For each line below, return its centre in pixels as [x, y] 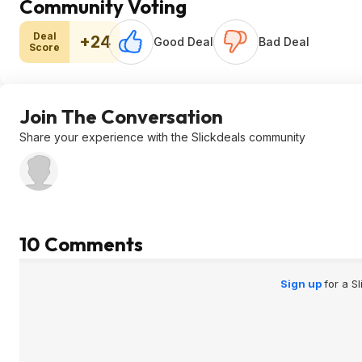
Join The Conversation [121, 116]
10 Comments [81, 244]
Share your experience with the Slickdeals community [162, 137]
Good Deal [183, 42]
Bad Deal [284, 42]
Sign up [302, 284]
